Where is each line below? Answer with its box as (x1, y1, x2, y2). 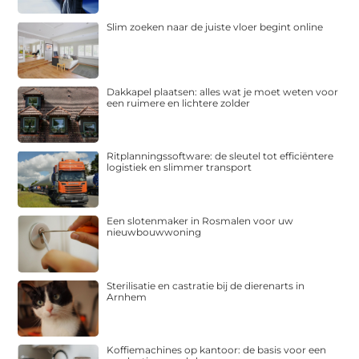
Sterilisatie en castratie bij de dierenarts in (107, 279, 305, 292)
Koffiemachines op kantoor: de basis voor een (107, 344, 327, 357)
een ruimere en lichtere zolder (107, 96, 251, 109)
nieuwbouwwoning (107, 226, 202, 238)
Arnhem (107, 290, 147, 303)
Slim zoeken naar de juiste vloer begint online (107, 21, 324, 34)
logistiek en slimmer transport (107, 161, 252, 174)
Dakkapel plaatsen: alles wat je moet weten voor (107, 85, 339, 98)
